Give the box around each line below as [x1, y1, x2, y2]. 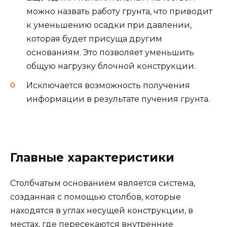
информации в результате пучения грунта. [26, 94, 210, 104]
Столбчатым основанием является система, [10, 178, 195, 188]
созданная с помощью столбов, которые [10, 192, 181, 202]
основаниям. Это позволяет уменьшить [26, 47, 194, 57]
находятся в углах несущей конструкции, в [10, 206, 193, 215]
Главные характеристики [10, 150, 174, 165]
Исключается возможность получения [26, 80, 190, 90]
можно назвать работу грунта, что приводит [26, 6, 212, 16]
